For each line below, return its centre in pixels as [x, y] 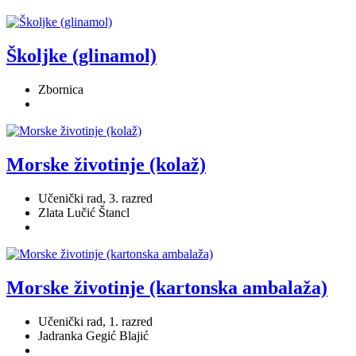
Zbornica [61, 90]
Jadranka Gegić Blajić [93, 335]
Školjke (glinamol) [81, 56]
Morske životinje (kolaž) [106, 165]
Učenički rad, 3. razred [95, 199]
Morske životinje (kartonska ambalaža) [167, 287]
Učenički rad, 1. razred [95, 321]
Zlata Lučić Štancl [84, 213]
